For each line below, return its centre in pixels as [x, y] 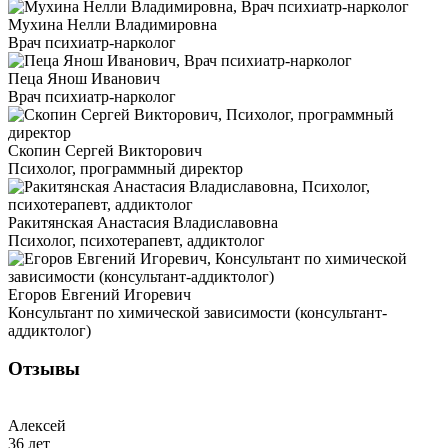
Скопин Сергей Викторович [105, 150]
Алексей [37, 426]
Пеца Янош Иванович [84, 78]
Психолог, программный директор [125, 168]
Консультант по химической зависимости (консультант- [197, 312]
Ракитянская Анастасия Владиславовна [143, 222]
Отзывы [44, 369]
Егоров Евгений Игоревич [99, 294]
